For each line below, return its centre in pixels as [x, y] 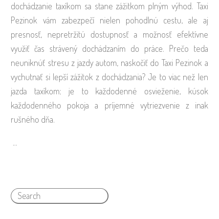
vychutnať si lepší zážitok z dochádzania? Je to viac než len [109, 77]
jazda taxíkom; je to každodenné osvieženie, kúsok [109, 91]
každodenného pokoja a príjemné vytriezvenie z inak [109, 105]
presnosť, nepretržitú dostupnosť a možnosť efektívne [109, 34]
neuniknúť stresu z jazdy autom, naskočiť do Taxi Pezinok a [109, 63]
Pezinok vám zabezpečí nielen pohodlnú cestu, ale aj [109, 20]
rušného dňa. [33, 120]
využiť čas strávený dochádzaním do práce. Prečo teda [109, 49]
